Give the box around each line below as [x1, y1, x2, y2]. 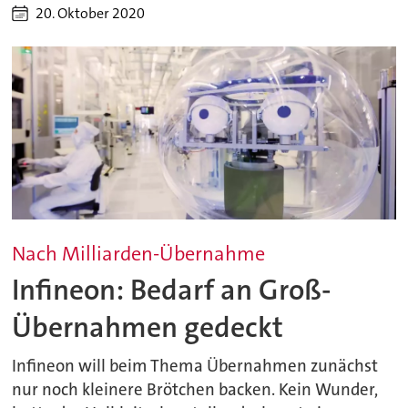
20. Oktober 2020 [36, 4, 146, 24]
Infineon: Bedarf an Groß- [12, 271, 332, 310]
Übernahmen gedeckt [12, 309, 284, 347]
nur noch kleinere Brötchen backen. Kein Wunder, [12, 379, 379, 402]
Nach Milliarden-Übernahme [12, 240, 266, 268]
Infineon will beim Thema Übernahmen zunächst [12, 355, 379, 378]
